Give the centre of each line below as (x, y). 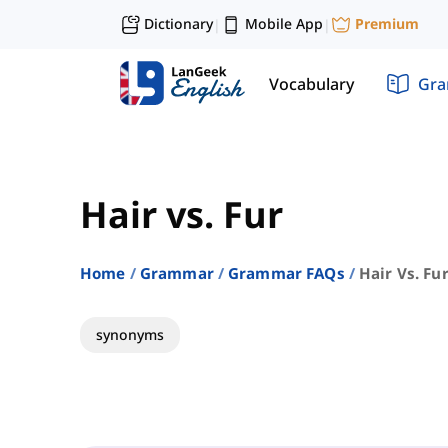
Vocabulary (311, 83)
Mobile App (284, 23)
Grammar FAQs (286, 273)
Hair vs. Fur (181, 215)
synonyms (130, 335)
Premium (387, 24)
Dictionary (178, 23)
